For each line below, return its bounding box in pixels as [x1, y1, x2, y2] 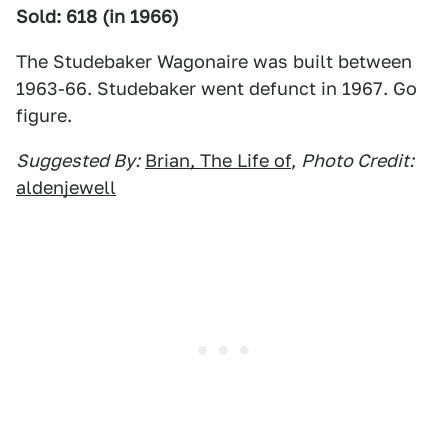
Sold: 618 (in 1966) [16, 6, 179, 27]
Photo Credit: [301, 150, 414, 171]
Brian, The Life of [145, 150, 291, 171]
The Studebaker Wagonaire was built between [16, 51, 412, 72]
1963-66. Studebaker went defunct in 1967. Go [16, 78, 417, 99]
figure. [16, 105, 72, 126]
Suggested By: [16, 150, 140, 171]
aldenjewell [16, 177, 116, 198]
